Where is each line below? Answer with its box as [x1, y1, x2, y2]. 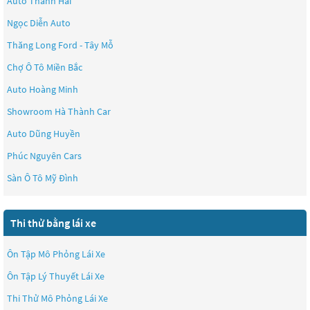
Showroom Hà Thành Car [7, 105, 111, 118]
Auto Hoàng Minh [7, 83, 78, 95]
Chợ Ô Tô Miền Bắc [7, 61, 82, 73]
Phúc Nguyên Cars [7, 149, 82, 162]
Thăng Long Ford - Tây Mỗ [7, 39, 113, 51]
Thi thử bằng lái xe [10, 216, 96, 230]
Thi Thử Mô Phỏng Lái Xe [7, 292, 108, 304]
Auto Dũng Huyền [7, 127, 80, 140]
